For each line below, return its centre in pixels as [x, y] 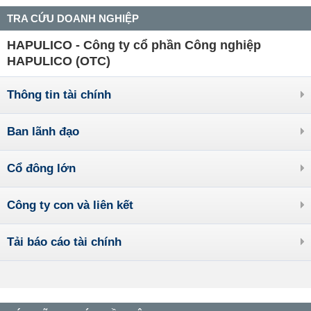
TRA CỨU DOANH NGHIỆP [73, 18]
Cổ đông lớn [41, 168]
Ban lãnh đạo [43, 132]
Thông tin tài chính [59, 95]
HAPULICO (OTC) [59, 61]
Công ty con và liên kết [70, 205]
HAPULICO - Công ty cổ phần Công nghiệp [134, 45]
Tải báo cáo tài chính [64, 242]
